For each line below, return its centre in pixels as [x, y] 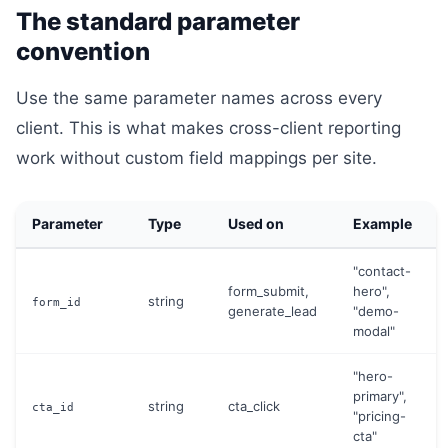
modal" [374, 331]
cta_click [254, 406]
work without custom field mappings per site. [196, 158]
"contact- [382, 271]
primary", [380, 396]
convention [83, 51]
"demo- [376, 311]
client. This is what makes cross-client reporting [208, 128]
